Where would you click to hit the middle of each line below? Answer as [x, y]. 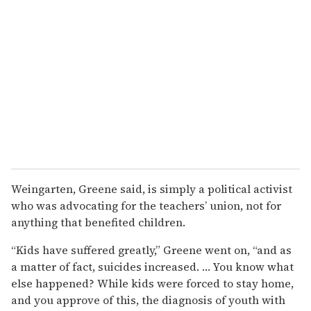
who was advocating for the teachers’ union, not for [146, 206]
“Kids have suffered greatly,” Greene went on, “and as [151, 250]
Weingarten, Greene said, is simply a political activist [152, 189]
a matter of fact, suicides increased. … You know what [152, 267]
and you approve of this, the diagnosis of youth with [148, 300]
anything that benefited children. [98, 222]
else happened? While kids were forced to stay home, [152, 284]
